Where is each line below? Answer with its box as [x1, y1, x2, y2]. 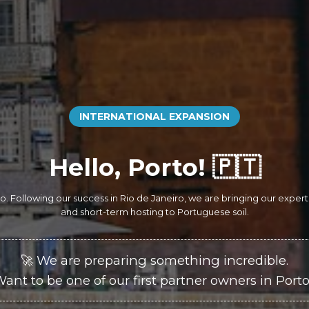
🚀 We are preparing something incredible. [21, 252, 288, 268]
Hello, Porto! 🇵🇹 [48, 152, 261, 182]
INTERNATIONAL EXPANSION [79, 110, 230, 123]
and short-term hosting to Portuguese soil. [60, 206, 249, 217]
